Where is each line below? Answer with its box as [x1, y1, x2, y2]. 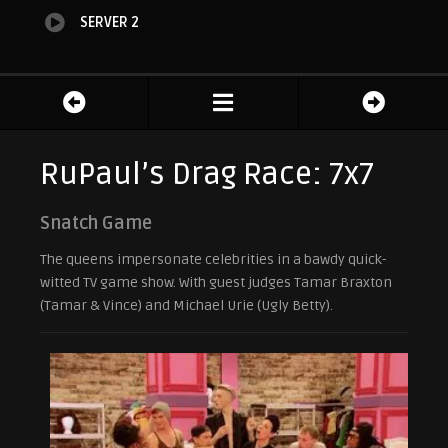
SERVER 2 [80, 14, 139, 32]
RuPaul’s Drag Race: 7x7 [40, 156, 374, 194]
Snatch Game [40, 212, 152, 235]
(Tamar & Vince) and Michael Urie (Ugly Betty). [40, 297, 333, 315]
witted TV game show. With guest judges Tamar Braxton [40, 274, 392, 292]
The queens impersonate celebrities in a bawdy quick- [40, 251, 387, 269]
